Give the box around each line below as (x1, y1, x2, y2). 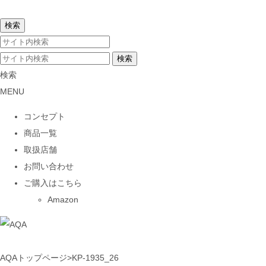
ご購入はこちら (24, 178, 82, 188)
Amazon (47, 195, 78, 204)
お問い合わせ (24, 161, 74, 171)
